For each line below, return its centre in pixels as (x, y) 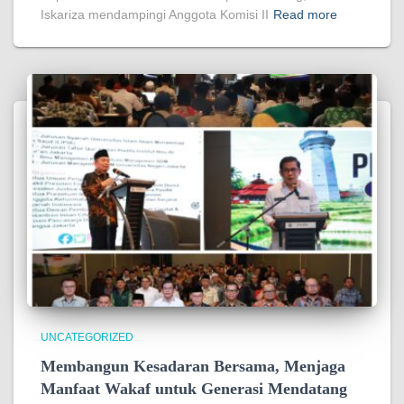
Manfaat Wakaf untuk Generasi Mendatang (194, 389)
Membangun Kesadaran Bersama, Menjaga (193, 367)
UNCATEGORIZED (87, 338)
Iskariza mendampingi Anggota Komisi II (155, 14)
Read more (305, 14)
